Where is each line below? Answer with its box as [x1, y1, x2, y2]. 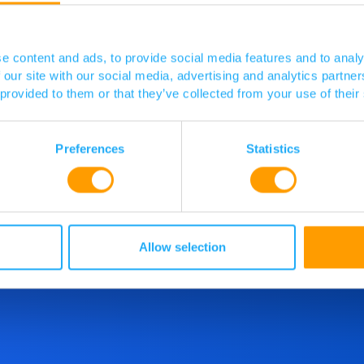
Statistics [246, 141, 300, 156]
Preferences [55, 141, 125, 156]
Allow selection [138, 240, 226, 254]
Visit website [144, 14, 220, 31]
